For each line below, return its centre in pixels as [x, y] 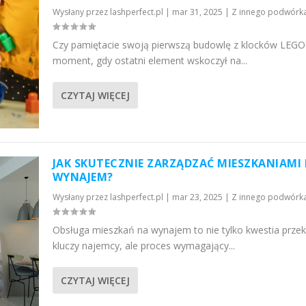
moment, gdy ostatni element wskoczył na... [150, 61]
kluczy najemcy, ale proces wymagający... [143, 246]
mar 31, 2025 [197, 12]
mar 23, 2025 [197, 197]
